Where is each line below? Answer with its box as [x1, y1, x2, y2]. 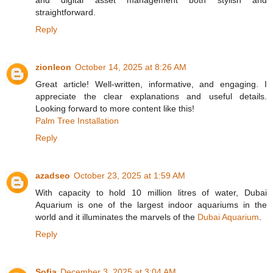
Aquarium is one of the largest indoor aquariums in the [35, 200, 267, 210]
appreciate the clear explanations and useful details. [35, 91, 267, 102]
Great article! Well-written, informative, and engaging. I [35, 79, 267, 90]
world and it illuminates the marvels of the [35, 212, 197, 222]
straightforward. [35, 7, 96, 18]
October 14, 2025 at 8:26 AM [75, 62, 186, 73]
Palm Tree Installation [35, 116, 119, 126]
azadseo [35, 171, 70, 181]
